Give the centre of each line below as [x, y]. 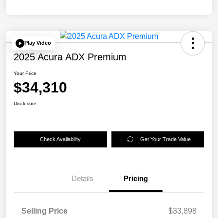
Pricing [136, 178]
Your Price [25, 73]
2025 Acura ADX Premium [70, 57]
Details [82, 178]
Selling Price [45, 211]
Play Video [38, 43]
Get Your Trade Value [166, 139]
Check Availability [61, 139]
